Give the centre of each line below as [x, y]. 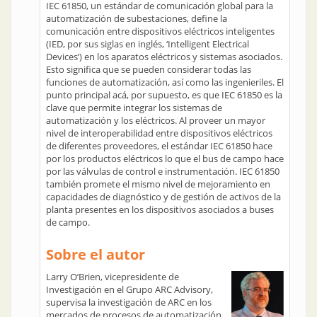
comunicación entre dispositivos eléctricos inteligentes [160, 31]
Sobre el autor [96, 254]
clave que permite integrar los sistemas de [134, 108]
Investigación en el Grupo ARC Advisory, [129, 289]
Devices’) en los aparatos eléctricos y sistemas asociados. [164, 57]
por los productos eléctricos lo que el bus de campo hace [165, 158]
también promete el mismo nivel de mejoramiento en [158, 184]
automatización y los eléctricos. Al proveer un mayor [156, 120]
